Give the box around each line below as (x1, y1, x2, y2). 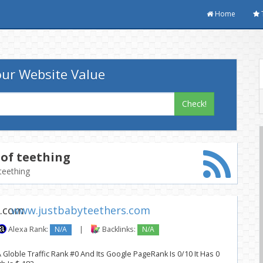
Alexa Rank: (6, 224, 50, 235)
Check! (182, 98, 207, 109)
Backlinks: (100, 224, 137, 235)
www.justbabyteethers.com (11, 203, 150, 218)
